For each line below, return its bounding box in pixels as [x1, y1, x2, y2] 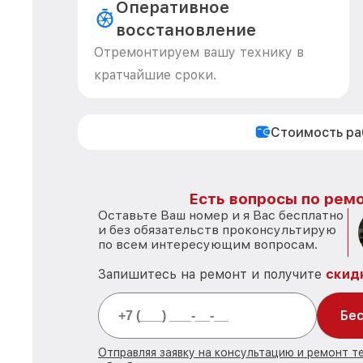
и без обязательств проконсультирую [98, 222, 336, 237]
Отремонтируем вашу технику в [94, 45, 304, 60]
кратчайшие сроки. [94, 67, 216, 83]
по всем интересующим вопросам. [98, 237, 318, 252]
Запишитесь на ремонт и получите [98, 267, 326, 282]
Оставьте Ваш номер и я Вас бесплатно [98, 207, 344, 223]
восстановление [115, 20, 256, 40]
